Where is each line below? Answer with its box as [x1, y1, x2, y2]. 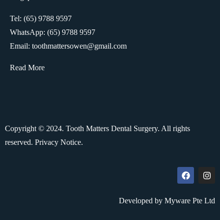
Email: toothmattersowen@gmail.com [10, 42, 127, 50]
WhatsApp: [10, 28, 47, 36]
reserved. [5, 138, 35, 146]
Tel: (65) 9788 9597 [10, 14, 72, 23]
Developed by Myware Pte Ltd [119, 196, 215, 205]
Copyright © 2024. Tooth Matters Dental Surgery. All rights [5, 124, 190, 133]
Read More [10, 63, 45, 72]
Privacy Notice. [35, 138, 83, 146]
